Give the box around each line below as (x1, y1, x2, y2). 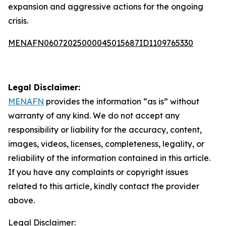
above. (8, 195, 35, 205)
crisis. (8, 16, 28, 26)
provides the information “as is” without (44, 96, 199, 106)
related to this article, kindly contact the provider (8, 181, 199, 191)
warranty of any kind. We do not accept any (8, 110, 180, 121)
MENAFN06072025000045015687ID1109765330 (8, 38, 193, 48)
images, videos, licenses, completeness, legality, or (8, 139, 204, 149)
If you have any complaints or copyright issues (8, 167, 188, 177)
